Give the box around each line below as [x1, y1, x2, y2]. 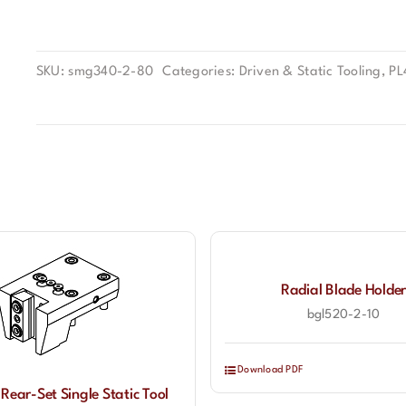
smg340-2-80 [68, 65, 154, 79]
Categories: [162, 65, 239, 79]
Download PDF [237, 365, 304, 375]
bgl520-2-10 [306, 308, 381, 321]
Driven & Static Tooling [238, 65, 382, 79]
